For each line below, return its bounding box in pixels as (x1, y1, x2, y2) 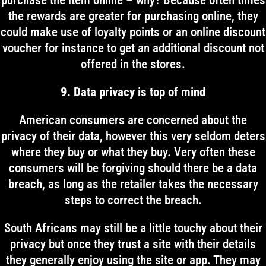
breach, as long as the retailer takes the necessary (8, 177, 258, 191)
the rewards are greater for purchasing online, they (8, 9, 258, 23)
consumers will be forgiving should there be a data (9, 161, 257, 175)
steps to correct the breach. (64, 193, 202, 207)
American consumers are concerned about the (19, 113, 247, 127)
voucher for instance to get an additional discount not (2, 41, 264, 55)
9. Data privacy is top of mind (61, 85, 205, 99)
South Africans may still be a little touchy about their (4, 221, 262, 235)
